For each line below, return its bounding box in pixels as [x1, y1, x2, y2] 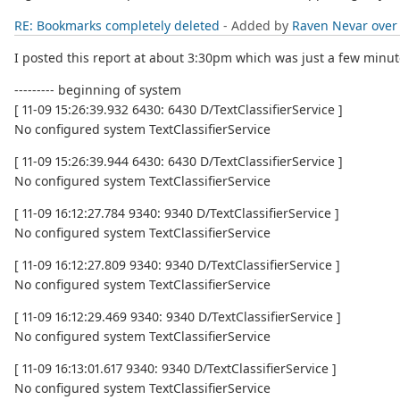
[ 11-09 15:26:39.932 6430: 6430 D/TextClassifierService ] [14, 101, 343, 119]
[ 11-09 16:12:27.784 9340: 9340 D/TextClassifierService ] [14, 204, 339, 222]
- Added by [220, 17, 292, 35]
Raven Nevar [292, 17, 368, 35]
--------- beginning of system [14, 81, 181, 99]
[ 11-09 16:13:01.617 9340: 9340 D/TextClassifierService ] [14, 360, 337, 378]
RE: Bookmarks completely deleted [14, 17, 220, 35]
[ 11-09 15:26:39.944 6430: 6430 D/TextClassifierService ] [14, 153, 343, 171]
